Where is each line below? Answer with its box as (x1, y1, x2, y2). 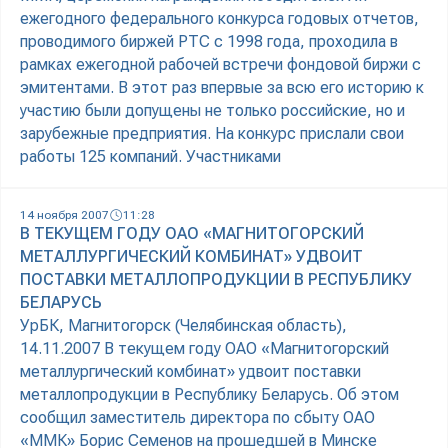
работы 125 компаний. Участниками (20, 147, 281, 167)
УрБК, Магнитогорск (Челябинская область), (20, 316, 347, 336)
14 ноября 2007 (20, 208, 109, 223)
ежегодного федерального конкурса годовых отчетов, (20, 9, 419, 29)
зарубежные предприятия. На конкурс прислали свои (20, 124, 404, 144)
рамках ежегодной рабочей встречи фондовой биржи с (20, 55, 421, 75)
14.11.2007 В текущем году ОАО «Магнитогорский (20, 339, 389, 359)
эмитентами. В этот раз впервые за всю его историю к (20, 78, 424, 98)
